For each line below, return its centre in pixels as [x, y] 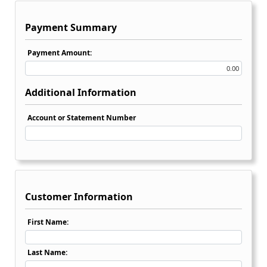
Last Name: [47, 253]
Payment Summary [71, 28]
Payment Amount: [60, 53]
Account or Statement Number [82, 118]
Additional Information [81, 93]
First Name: [48, 222]
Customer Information [79, 196]
